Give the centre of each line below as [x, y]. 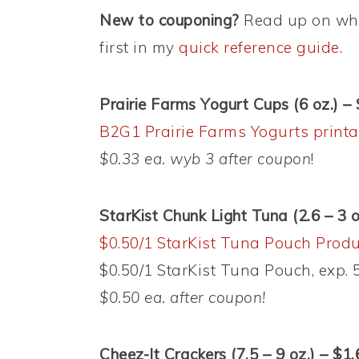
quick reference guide [259, 48]
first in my [139, 48]
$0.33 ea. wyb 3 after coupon [205, 159]
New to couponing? [169, 20]
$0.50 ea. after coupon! [183, 298]
